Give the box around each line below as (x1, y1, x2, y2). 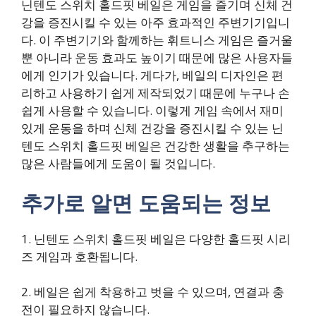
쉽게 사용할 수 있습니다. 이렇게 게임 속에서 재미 (21, 102, 284, 119)
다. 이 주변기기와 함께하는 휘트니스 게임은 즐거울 (21, 32, 293, 49)
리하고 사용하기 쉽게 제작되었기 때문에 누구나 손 (21, 85, 290, 102)
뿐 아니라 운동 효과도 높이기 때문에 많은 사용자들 (21, 49, 293, 66)
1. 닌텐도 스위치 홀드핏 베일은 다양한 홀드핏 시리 (21, 230, 291, 247)
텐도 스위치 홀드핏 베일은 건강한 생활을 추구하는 (21, 138, 290, 154)
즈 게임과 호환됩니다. (21, 248, 138, 265)
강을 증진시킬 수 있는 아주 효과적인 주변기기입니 (21, 14, 290, 31)
